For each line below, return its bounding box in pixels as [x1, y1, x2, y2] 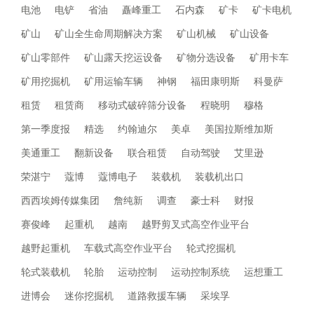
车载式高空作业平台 [84, 242, 172, 254]
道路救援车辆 [128, 289, 186, 302]
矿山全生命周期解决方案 [55, 27, 163, 40]
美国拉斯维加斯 [205, 123, 273, 135]
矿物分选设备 [177, 51, 235, 64]
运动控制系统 [171, 266, 230, 278]
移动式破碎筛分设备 [98, 99, 186, 111]
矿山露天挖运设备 [84, 51, 163, 64]
